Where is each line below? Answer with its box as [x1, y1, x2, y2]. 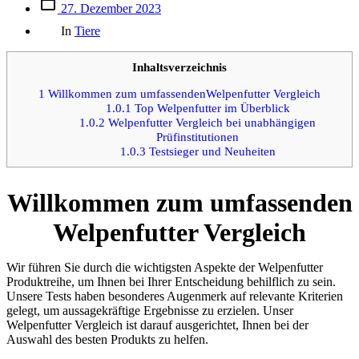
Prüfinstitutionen [156, 129, 240, 143]
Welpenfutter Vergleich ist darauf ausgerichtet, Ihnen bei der [6, 318, 309, 333]
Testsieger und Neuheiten [145, 143, 276, 158]
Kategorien [38, 14, 94, 29]
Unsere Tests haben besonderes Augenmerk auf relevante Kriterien [6, 289, 343, 304]
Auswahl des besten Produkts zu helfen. [6, 333, 208, 347]
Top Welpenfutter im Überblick [131, 100, 290, 115]
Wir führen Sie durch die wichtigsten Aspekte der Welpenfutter [6, 260, 323, 275]
